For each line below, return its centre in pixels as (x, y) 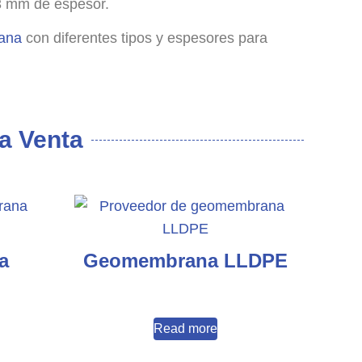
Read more (186, 329)
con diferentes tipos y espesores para (145, 38)
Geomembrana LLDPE (186, 261)
